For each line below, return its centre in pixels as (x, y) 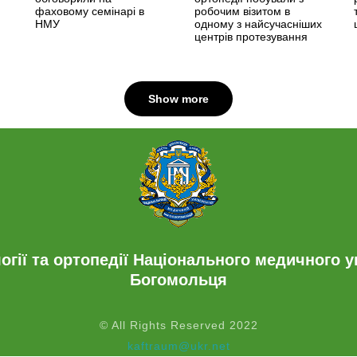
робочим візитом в (242, 11)
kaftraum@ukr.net (178, 345)
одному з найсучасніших (258, 24)
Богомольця (178, 279)
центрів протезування (251, 37)
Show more (178, 98)
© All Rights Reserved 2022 (178, 325)
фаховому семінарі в (90, 11)
